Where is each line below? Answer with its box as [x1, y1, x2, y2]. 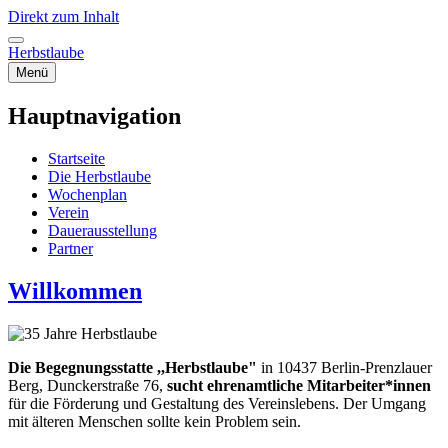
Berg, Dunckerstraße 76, [8, 376, 167, 394]
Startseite [48, 149, 105, 167]
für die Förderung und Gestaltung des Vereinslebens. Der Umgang [8, 394, 426, 412]
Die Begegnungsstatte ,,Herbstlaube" [8, 358, 261, 376]
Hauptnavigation [8, 102, 181, 129]
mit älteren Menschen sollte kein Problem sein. [8, 412, 301, 430]
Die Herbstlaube [48, 167, 151, 185]
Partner [48, 239, 93, 257]
